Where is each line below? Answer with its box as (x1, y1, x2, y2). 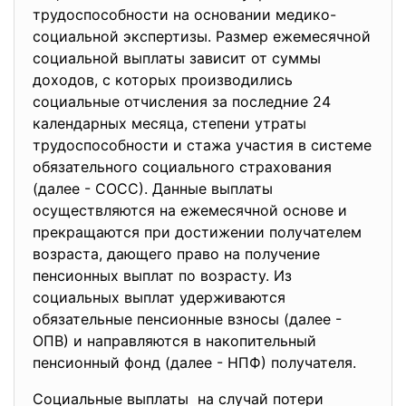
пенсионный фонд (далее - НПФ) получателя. (33, 353, 361, 372)
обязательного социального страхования (33, 158, 332, 176)
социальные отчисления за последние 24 (33, 92, 331, 111)
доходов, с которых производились (33, 71, 293, 89)
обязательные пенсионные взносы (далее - (33, 310, 342, 328)
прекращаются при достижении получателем (33, 223, 362, 241)
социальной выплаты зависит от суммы (33, 49, 321, 67)
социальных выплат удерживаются (33, 288, 285, 306)
